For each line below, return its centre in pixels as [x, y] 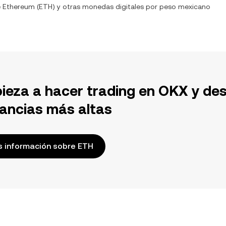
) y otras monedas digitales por [106, 7]
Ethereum [19, 7]
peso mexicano [185, 7]
